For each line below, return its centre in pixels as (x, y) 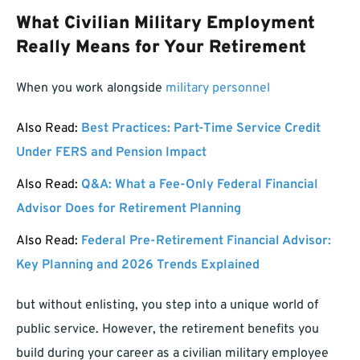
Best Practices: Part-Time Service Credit (201, 129)
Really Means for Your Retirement (161, 48)
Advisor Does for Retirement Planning (129, 209)
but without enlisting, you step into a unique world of (167, 306)
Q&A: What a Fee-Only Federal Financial (200, 185)
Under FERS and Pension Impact (111, 153)
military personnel (218, 89)
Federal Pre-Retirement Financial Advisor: (206, 241)
